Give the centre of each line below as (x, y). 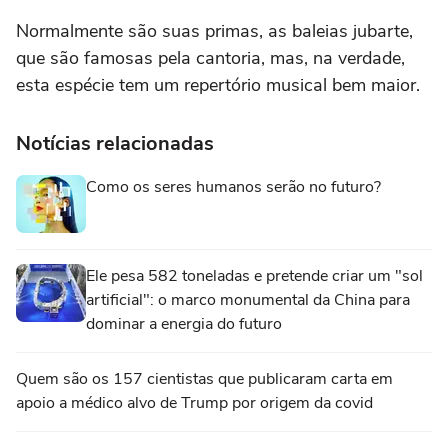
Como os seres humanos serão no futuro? (233, 186)
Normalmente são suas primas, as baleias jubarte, (214, 30)
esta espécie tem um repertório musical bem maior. (218, 84)
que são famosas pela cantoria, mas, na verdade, (210, 57)
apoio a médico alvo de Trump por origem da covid (194, 402)
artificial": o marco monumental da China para (248, 299)
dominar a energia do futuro (184, 323)
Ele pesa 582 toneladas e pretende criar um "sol (254, 275)
